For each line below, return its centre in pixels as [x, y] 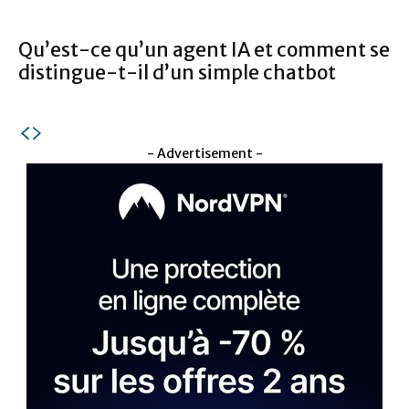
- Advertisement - [204, 153]
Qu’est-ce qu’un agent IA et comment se [204, 49]
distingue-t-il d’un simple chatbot [177, 72]
